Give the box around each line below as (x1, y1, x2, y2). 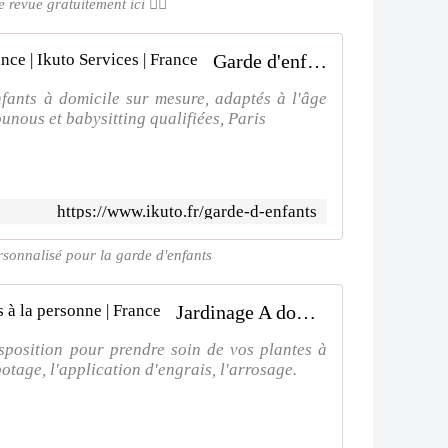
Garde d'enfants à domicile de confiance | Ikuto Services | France (307, 50, 327, 72)
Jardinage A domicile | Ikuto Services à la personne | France (296, 301, 316, 323)
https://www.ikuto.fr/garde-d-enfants (57, 202, 317, 221)
